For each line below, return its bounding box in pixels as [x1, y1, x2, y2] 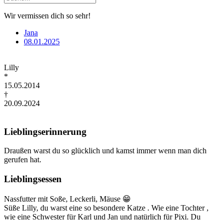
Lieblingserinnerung [4, 126, 87, 137]
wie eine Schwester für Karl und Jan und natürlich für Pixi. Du [4, 212, 201, 221]
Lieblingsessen [4, 174, 62, 185]
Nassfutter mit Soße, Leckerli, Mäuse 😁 [4, 194, 131, 203]
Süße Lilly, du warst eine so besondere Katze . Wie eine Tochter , [4, 203, 209, 212]
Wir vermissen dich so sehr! [4, 11, 91, 20]
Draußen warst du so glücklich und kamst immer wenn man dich [4, 146, 207, 155]
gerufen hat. [4, 155, 41, 164]
